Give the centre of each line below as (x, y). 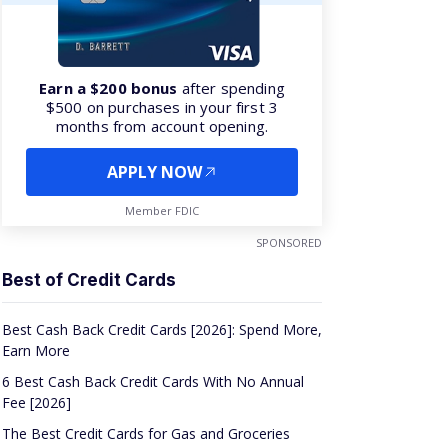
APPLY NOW (154, 171)
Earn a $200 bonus (108, 87)
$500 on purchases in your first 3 (162, 106)
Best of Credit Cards (89, 279)
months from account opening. (162, 125)
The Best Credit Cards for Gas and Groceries (146, 433)
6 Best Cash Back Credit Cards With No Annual (153, 381)
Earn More (36, 350)
